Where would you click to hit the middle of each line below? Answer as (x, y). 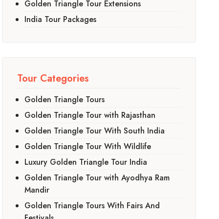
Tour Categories (53, 78)
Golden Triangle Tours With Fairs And (92, 206)
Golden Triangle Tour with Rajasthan (90, 115)
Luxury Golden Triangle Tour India (86, 162)
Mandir (37, 190)
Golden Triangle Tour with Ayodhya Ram (97, 178)
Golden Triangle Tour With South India (95, 131)
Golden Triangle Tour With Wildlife (88, 146)
